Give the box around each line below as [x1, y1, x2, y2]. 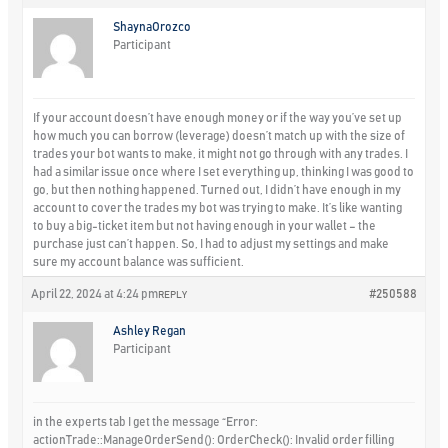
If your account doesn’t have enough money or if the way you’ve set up [33, 111, 403, 124]
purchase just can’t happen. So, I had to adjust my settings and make [33, 237, 390, 250]
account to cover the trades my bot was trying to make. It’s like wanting [33, 201, 403, 214]
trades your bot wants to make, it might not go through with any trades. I [33, 147, 409, 160]
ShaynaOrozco [113, 20, 192, 33]
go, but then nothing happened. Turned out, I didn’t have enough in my [33, 183, 402, 196]
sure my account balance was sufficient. [33, 255, 245, 268]
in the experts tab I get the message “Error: [33, 415, 259, 428]
